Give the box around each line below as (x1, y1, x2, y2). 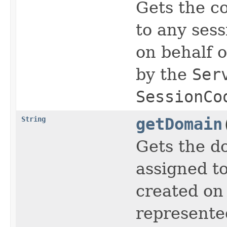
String (21, 115, 46, 123)
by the (136, 65, 192, 84)
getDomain (136, 115, 222, 133)
